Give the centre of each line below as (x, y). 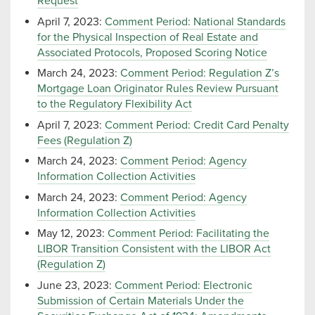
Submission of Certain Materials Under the (141, 301)
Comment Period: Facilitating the (188, 234)
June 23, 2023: (76, 285)
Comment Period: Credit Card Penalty (197, 125)
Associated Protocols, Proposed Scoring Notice (152, 52)
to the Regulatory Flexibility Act (115, 104)
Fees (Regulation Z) (85, 140)
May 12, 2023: (72, 234)
